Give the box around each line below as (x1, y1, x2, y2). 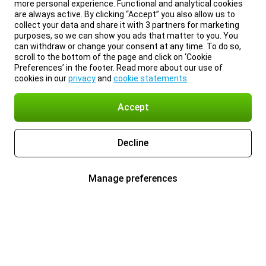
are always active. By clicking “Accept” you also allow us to (14, 9, 235, 19)
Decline (118, 137, 148, 148)
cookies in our (14, 74, 68, 83)
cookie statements (113, 74, 187, 83)
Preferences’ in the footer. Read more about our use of (14, 63, 223, 72)
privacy (68, 74, 96, 83)
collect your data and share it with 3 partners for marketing (14, 20, 239, 30)
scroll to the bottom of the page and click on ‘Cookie (14, 52, 212, 62)
